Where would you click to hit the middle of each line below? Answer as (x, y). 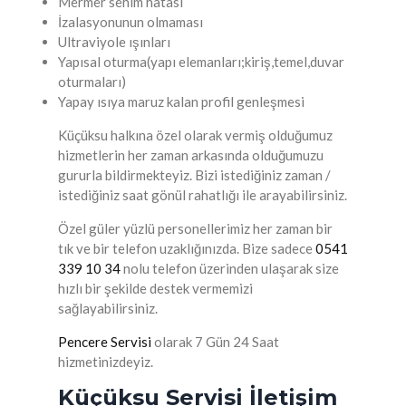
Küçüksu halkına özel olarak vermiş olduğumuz (195, 135)
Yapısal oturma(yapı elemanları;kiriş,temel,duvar (201, 62)
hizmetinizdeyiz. (106, 362)
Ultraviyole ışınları (114, 42)
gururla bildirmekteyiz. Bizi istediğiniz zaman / (194, 175)
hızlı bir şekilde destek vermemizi (155, 288)
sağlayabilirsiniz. (108, 308)
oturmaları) (92, 82)
